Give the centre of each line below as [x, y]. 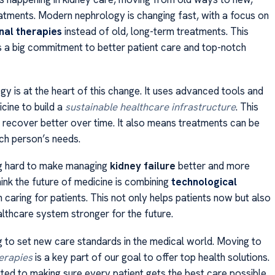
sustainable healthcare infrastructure [150, 107]
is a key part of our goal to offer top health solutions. [151, 257]
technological [204, 182]
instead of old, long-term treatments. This [155, 32]
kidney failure [142, 166]
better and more [212, 166]
